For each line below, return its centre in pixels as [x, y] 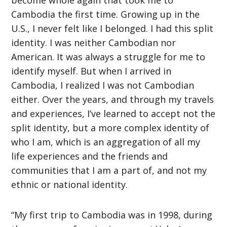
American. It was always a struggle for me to [108, 56]
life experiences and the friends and [90, 156]
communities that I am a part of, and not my [109, 170]
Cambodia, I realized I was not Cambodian [103, 85]
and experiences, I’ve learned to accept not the [113, 113]
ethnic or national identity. [70, 184]
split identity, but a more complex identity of [110, 127]
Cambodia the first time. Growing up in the [106, 14]
